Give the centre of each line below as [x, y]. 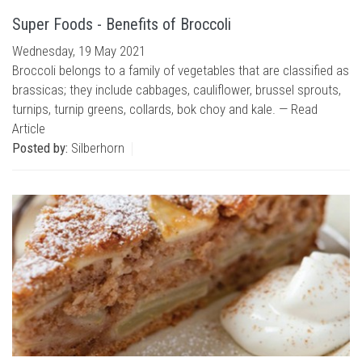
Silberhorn [96, 148]
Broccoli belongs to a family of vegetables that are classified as [181, 70]
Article [29, 128]
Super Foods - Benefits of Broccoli [122, 24]
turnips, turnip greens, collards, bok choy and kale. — [152, 109]
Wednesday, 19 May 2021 [79, 51]
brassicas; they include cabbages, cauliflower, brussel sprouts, [177, 90]
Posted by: [40, 148]
